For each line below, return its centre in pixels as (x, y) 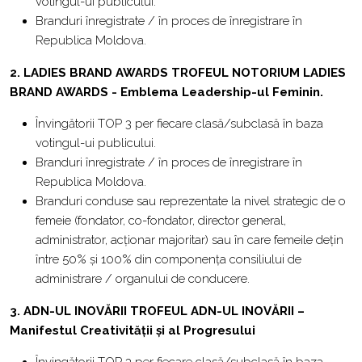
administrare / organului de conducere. (143, 279)
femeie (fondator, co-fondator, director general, (161, 221)
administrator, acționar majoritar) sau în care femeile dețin (189, 240)
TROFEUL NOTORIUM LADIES (259, 73)
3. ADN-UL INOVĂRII (70, 311)
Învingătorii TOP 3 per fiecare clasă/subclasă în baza (179, 124)
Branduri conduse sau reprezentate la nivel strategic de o (191, 201)
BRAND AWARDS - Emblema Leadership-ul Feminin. (166, 92)
